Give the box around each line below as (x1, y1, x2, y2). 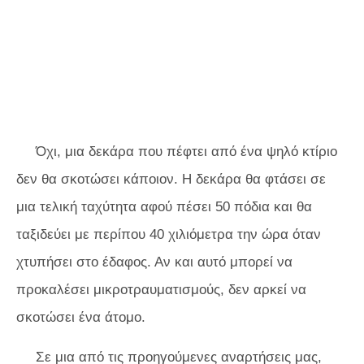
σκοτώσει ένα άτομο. (16, 310, 145, 325)
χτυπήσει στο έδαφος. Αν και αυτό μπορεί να (16, 254, 292, 270)
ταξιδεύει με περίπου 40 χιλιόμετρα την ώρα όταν (16, 227, 321, 242)
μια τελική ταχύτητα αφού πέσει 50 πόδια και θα (16, 199, 312, 214)
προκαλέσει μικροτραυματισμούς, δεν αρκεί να (16, 282, 306, 297)
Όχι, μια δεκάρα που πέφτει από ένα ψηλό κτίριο (36, 144, 337, 159)
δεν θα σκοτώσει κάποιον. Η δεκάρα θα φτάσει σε (16, 171, 326, 187)
